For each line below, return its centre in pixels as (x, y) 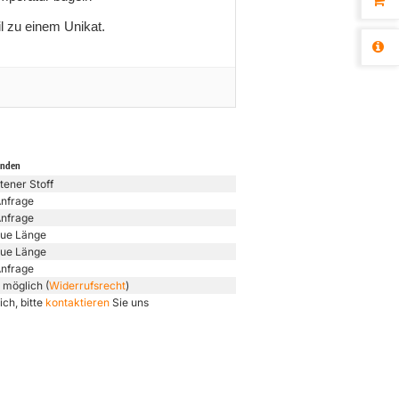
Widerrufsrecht (87, 285)
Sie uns (129, 302)
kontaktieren (77, 302)
